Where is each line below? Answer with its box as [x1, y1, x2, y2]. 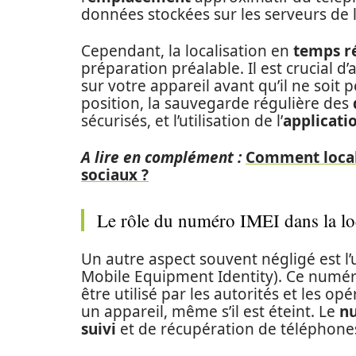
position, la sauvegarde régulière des [81, 93, 353, 114]
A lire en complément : [81, 147, 242, 168]
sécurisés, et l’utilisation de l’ [81, 110, 283, 131]
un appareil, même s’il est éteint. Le [81, 301, 339, 322]
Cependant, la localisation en [81, 41, 293, 61]
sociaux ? [81, 164, 149, 185]
